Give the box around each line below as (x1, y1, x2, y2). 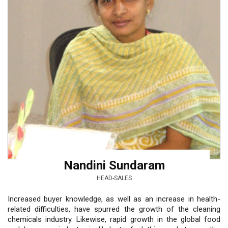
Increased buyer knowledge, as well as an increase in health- (8, 194, 220, 204)
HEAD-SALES (96, 174, 132, 182)
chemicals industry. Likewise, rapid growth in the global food (8, 214, 220, 224)
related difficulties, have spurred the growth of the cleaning (8, 204, 220, 214)
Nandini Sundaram (63, 158, 165, 173)
